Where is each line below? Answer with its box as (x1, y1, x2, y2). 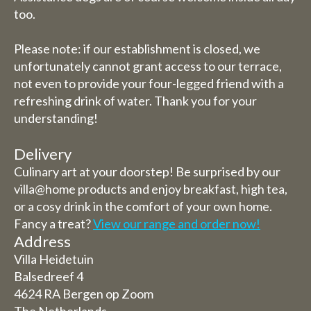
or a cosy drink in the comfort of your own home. (14, 199, 272, 214)
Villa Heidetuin (14, 251, 94, 267)
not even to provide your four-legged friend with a (14, 76, 284, 91)
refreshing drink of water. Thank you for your (14, 93, 257, 108)
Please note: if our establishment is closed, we (14, 41, 260, 56)
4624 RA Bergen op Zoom (14, 286, 153, 301)
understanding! (14, 110, 98, 126)
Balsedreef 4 (14, 269, 83, 284)
